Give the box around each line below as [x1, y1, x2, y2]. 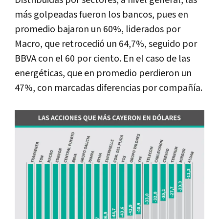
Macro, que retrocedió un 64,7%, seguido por [15, 38, 197, 50]
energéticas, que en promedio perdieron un [15, 67, 192, 80]
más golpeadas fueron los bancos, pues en [15, 8, 188, 21]
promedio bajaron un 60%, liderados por [15, 23, 180, 36]
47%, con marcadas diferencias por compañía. [15, 82, 202, 94]
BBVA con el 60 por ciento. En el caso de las [15, 52, 190, 65]
